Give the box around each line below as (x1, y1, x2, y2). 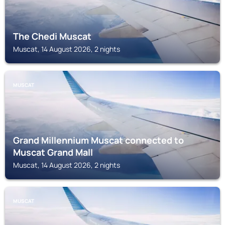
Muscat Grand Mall (13, 146, 93, 158)
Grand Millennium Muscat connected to (13, 134, 184, 146)
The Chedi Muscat (13, 30, 91, 42)
